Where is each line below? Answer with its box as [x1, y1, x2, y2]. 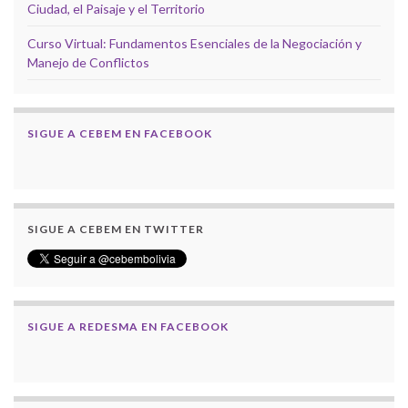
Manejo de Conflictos [27, 54, 149, 70]
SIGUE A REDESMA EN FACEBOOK [27, 319, 229, 333]
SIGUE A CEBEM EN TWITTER [27, 221, 204, 236]
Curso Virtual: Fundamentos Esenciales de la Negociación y [27, 35, 362, 51]
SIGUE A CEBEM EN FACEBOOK [27, 126, 212, 140]
